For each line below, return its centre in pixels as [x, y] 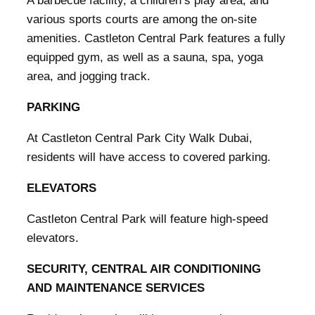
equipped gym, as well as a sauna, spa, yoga [145, 57]
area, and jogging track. [89, 76]
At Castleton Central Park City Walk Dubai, [140, 138]
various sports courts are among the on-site [142, 19]
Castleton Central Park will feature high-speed [147, 219]
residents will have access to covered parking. [149, 157]
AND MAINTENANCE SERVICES [116, 288]
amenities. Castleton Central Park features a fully [156, 38]
